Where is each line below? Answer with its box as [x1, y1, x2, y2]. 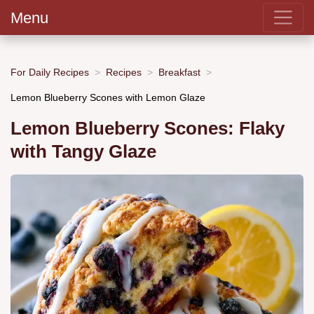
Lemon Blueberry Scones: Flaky [11, 118, 285, 139]
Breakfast [158, 66, 200, 78]
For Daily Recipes [11, 66, 89, 78]
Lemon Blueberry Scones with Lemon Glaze [11, 91, 205, 103]
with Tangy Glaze [11, 142, 156, 162]
